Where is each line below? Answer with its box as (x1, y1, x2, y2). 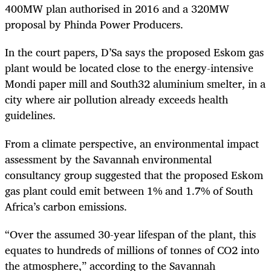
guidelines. (5, 106, 56, 125)
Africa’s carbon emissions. (5, 197, 133, 215)
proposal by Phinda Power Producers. (5, 15, 183, 34)
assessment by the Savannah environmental (5, 149, 212, 168)
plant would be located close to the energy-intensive (5, 59, 253, 77)
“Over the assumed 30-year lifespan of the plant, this (5, 224, 256, 243)
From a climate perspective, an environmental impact (5, 134, 259, 152)
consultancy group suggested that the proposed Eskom (5, 165, 263, 184)
